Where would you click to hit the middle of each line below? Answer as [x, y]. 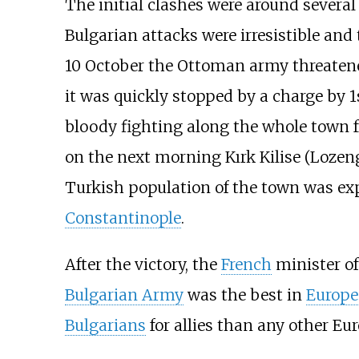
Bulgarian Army [124, 294]
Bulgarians [105, 325]
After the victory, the [143, 264]
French [246, 264]
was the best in [244, 294]
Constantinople [123, 218]
